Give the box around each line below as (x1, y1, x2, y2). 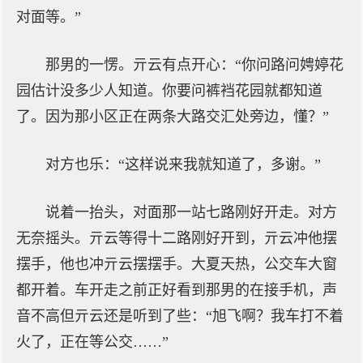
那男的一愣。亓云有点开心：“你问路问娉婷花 (45, 57, 344, 73)
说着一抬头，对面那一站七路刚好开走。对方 (45, 204, 337, 220)
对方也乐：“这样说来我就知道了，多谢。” (45, 156, 321, 173)
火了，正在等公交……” (16, 334, 169, 350)
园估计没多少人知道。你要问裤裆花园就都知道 (16, 83, 322, 99)
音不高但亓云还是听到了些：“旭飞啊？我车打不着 (16, 308, 344, 324)
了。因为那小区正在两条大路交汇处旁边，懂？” (16, 109, 329, 125)
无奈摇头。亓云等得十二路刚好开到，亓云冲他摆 (16, 230, 337, 246)
